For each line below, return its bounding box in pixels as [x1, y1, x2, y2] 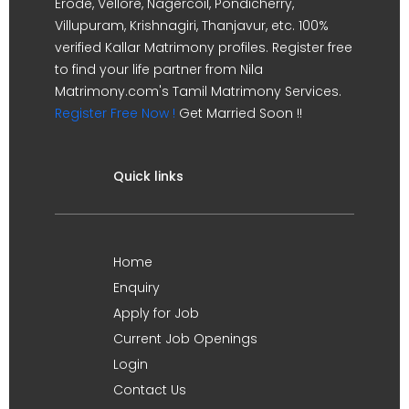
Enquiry [113, 278, 160, 297]
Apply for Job [113, 303, 199, 322]
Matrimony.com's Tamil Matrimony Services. [55, 81, 341, 100]
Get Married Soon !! [175, 103, 302, 122]
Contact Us [113, 380, 186, 399]
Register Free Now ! [55, 103, 175, 122]
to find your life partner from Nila [55, 59, 263, 79]
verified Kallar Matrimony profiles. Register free [55, 37, 352, 57]
